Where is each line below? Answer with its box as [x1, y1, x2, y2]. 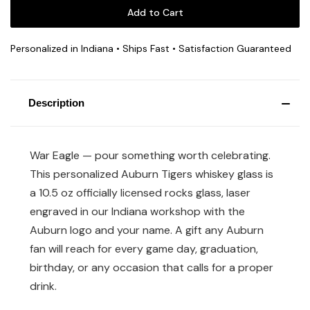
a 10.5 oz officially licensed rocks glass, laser [30, 185, 250, 200]
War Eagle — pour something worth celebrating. [30, 147, 271, 163]
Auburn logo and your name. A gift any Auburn [30, 222, 264, 237]
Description [28, 96, 84, 109]
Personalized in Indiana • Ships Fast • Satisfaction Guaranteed [10, 42, 291, 55]
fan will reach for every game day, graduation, [30, 241, 258, 256]
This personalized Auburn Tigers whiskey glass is [30, 166, 273, 181]
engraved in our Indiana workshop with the [30, 203, 245, 219]
